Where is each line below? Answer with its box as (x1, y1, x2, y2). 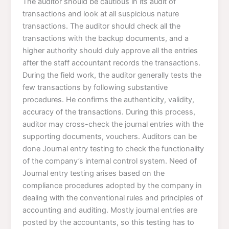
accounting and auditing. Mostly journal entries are (22, 205, 198, 215)
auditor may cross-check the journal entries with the (22, 119, 204, 129)
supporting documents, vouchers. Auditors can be (22, 131, 197, 141)
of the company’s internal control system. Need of (22, 156, 197, 166)
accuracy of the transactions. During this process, (22, 107, 196, 117)
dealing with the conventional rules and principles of (22, 193, 203, 202)
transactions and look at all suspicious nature (22, 9, 179, 18)
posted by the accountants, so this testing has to (22, 217, 195, 227)
